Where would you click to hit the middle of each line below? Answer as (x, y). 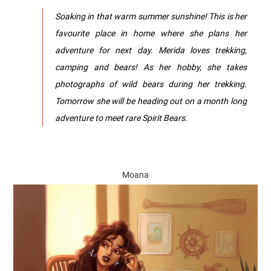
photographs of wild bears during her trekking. (151, 83)
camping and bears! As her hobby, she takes (151, 67)
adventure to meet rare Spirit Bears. (121, 117)
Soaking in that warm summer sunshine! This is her (151, 16)
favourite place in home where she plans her (151, 33)
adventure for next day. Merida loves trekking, (151, 50)
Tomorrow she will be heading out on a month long (151, 100)
